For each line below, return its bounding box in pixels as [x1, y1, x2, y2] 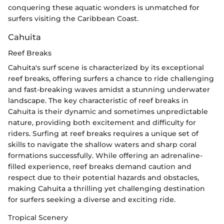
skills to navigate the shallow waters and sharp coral [8, 139, 196, 149]
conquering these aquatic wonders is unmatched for [8, 2, 199, 12]
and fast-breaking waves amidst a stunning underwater [8, 84, 210, 94]
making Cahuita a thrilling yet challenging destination [8, 183, 205, 193]
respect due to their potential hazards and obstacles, [8, 172, 199, 182]
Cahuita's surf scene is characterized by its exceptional [8, 62, 204, 72]
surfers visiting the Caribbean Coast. [8, 13, 138, 23]
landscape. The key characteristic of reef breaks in [8, 95, 188, 105]
